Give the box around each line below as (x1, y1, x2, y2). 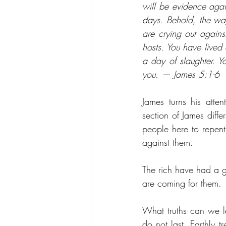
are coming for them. (142, 177, 224, 189)
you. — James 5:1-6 (142, 68, 219, 80)
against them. (142, 136, 196, 148)
